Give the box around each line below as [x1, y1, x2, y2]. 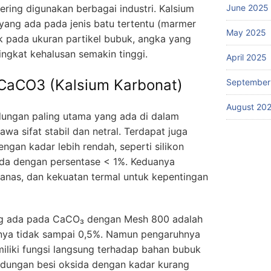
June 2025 [226, 2, 269, 13]
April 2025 [226, 52, 267, 62]
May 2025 [226, 27, 266, 38]
